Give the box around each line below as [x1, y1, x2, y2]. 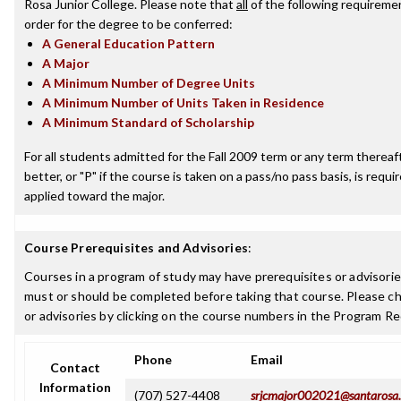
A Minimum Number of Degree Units [42, 75, 255, 90]
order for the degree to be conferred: [24, 16, 233, 31]
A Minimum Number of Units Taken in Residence [42, 95, 324, 110]
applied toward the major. [24, 188, 165, 203]
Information [39, 380, 111, 395]
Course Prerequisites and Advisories [24, 240, 248, 255]
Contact [50, 360, 100, 375]
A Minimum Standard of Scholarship [42, 115, 254, 130]
